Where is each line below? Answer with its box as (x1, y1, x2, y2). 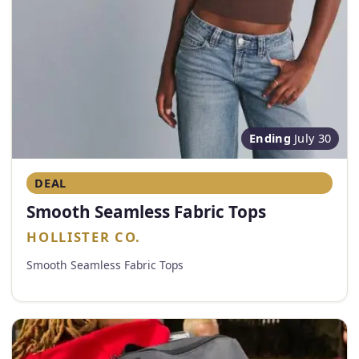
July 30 (290, 131, 332, 147)
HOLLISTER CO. (26, 228, 141, 247)
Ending (249, 131, 291, 147)
